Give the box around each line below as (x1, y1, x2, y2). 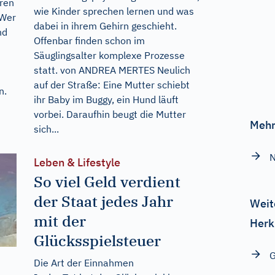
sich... (33, 122, 59, 135)
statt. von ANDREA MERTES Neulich (33, 63, 190, 76)
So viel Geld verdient (33, 171, 180, 192)
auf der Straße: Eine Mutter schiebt (33, 78, 190, 91)
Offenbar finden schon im (33, 34, 145, 47)
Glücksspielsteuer (33, 230, 161, 250)
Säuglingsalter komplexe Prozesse (33, 48, 185, 61)
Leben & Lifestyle (33, 155, 120, 169)
